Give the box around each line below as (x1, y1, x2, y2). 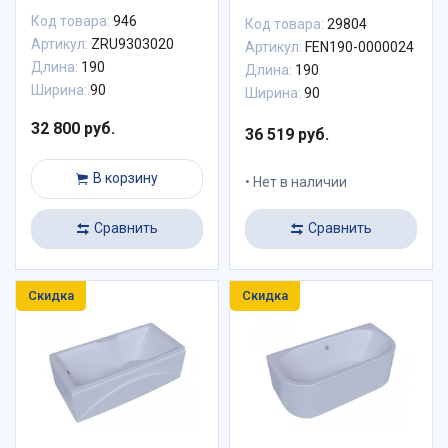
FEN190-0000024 (302, 38, 414, 55)
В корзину (93, 169, 158, 186)
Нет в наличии (250, 173, 347, 190)
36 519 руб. (245, 124, 329, 144)
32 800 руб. (31, 118, 115, 138)
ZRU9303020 (88, 35, 174, 52)
